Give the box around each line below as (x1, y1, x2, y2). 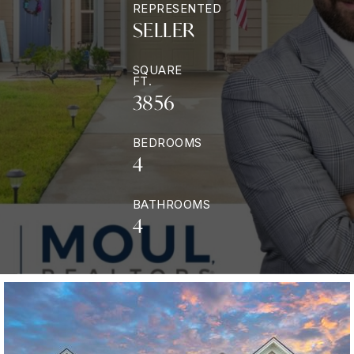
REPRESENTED (132, 2, 222, 16)
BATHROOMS (132, 198, 211, 212)
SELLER (132, 17, 195, 43)
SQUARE (132, 63, 183, 77)
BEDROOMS (132, 136, 202, 150)
